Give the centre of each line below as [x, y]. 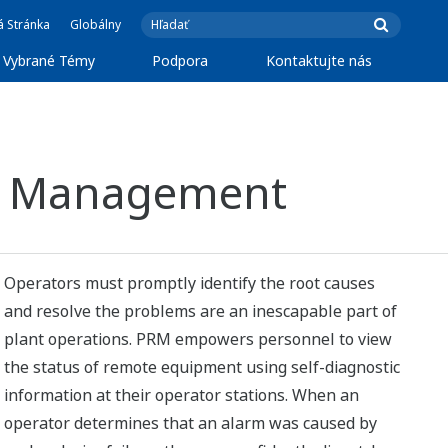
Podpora [180, 60]
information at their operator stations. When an [182, 395]
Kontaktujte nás [319, 60]
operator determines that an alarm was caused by [191, 423]
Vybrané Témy [48, 60]
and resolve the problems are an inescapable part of [201, 311]
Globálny [95, 24]
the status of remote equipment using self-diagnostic [202, 367]
